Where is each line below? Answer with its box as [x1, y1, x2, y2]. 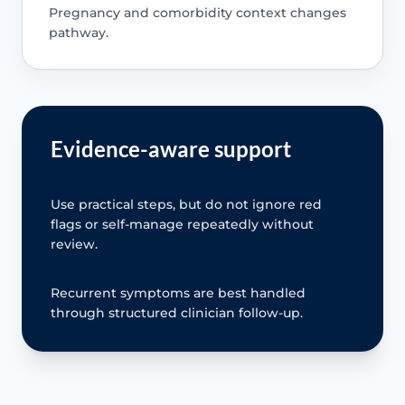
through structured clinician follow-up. [51, 304, 303, 321]
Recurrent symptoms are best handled [51, 284, 306, 301]
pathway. [48, 24, 108, 41]
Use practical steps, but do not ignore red [51, 195, 322, 212]
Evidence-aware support [51, 135, 291, 162]
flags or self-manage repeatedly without [51, 215, 314, 232]
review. [51, 235, 98, 252]
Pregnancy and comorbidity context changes [48, 4, 346, 21]
